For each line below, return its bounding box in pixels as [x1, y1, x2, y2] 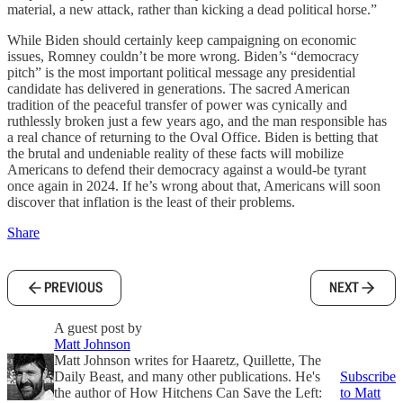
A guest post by [54, 320, 142, 336]
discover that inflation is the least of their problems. [7, 194, 295, 210]
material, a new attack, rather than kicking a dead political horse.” [7, 2, 377, 17]
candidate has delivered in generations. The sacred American [7, 81, 350, 96]
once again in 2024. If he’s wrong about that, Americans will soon [7, 178, 381, 193]
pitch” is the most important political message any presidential [7, 65, 355, 80]
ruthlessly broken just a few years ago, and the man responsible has [7, 113, 387, 129]
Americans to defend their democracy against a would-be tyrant [7, 162, 366, 177]
